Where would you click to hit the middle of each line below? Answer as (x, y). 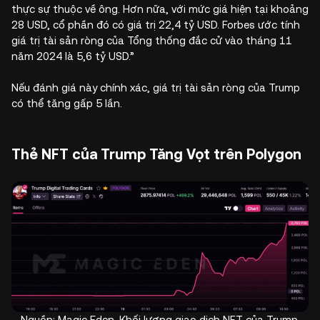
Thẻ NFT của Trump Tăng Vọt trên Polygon (156, 154)
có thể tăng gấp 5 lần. (67, 103)
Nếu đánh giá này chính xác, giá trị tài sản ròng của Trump (156, 87)
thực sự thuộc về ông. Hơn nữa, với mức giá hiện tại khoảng (160, 9)
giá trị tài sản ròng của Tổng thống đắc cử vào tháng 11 (152, 40)
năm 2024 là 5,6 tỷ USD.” (73, 56)
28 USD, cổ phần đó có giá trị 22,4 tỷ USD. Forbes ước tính (156, 24)
